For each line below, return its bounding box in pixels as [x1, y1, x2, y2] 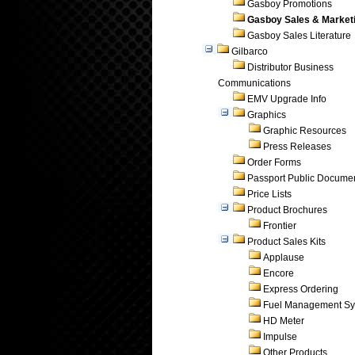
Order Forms [247, 157, 301, 168]
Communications [218, 78, 291, 89]
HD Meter [263, 315, 304, 326]
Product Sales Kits [247, 236, 326, 247]
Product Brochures [247, 204, 327, 216]
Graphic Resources [263, 125, 346, 136]
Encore [263, 268, 294, 279]
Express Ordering [263, 284, 338, 295]
